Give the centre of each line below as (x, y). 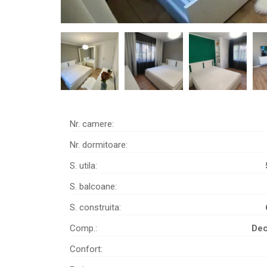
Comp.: (83, 229)
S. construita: (95, 208)
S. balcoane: (93, 187)
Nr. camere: (92, 124)
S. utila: (83, 166)
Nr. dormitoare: (99, 145)
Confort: (86, 249)
